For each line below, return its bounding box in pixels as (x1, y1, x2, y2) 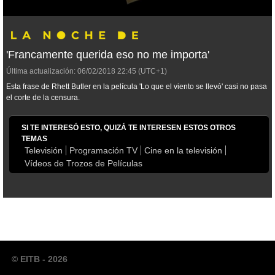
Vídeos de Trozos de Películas (25, 158, 142, 169)
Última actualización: (6, 67, 76, 76)
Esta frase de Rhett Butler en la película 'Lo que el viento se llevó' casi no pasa (6, 82, 267, 91)
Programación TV (69, 145, 137, 156)
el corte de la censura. (6, 93, 80, 103)
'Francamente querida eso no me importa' (6, 48, 209, 61)
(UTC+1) (136, 67, 167, 76)
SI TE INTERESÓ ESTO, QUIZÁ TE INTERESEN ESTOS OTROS (21, 123, 236, 133)
